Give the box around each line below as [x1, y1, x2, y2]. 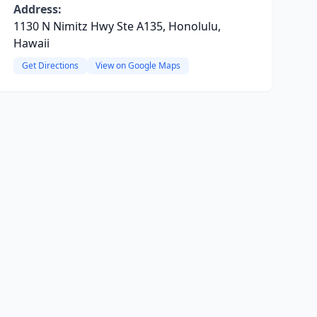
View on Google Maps [95, 59, 180, 71]
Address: [13, 1, 62, 17]
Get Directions [21, 59, 79, 71]
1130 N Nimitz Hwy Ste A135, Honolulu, [13, 18, 221, 34]
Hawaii [13, 35, 50, 51]
